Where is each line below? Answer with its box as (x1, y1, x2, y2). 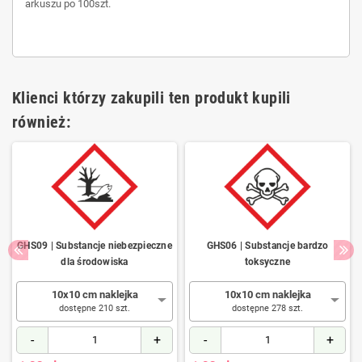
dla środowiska (61, 255, 128, 267)
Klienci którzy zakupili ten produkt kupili (12, 87, 291, 107)
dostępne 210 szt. (59, 302, 130, 314)
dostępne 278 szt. (232, 302, 303, 314)
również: (12, 112, 71, 132)
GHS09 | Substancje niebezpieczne (17, 239, 172, 251)
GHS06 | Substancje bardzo (206, 239, 329, 251)
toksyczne (244, 255, 291, 267)
